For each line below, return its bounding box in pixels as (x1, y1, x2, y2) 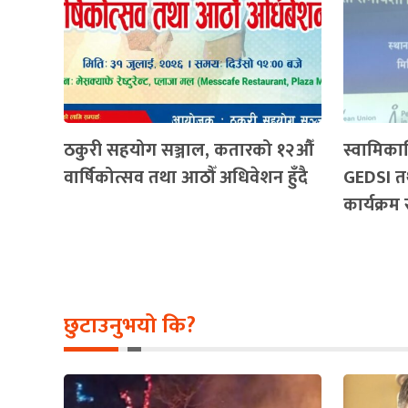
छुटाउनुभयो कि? (64, 308, 196, 344)
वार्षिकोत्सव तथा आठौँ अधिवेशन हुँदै (64, 162, 308, 193)
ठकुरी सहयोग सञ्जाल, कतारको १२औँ (64, 135, 314, 166)
